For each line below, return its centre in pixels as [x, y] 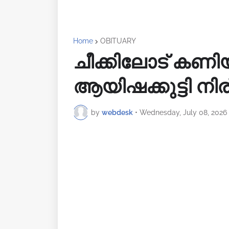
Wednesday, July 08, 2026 [183, 112]
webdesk [117, 112]
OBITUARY [118, 41]
